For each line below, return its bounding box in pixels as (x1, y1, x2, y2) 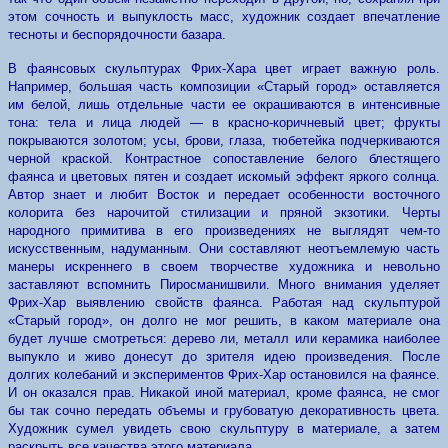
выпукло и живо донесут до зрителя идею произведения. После (8, 349, 440, 364)
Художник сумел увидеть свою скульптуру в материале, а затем (8, 421, 440, 436)
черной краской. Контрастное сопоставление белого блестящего (8, 151, 440, 166)
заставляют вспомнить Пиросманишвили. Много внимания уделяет (8, 277, 440, 292)
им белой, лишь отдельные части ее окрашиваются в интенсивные (8, 97, 440, 112)
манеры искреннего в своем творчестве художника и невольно (8, 259, 440, 274)
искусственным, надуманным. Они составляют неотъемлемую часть (8, 241, 440, 256)
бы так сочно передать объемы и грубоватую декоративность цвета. (8, 403, 440, 418)
